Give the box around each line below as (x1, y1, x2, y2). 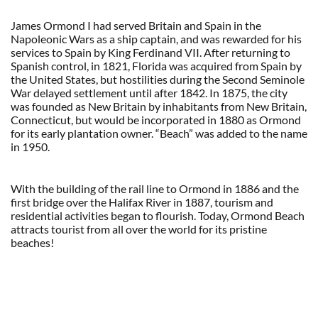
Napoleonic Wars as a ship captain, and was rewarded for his (10, 32, 302, 46)
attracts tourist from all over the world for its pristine (10, 222, 267, 236)
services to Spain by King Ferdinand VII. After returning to (10, 45, 290, 60)
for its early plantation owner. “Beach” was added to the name (10, 126, 307, 141)
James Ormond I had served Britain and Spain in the (10, 18, 261, 33)
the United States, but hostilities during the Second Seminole (10, 72, 305, 87)
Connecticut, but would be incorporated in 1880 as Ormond (10, 113, 301, 127)
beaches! (10, 236, 54, 250)
